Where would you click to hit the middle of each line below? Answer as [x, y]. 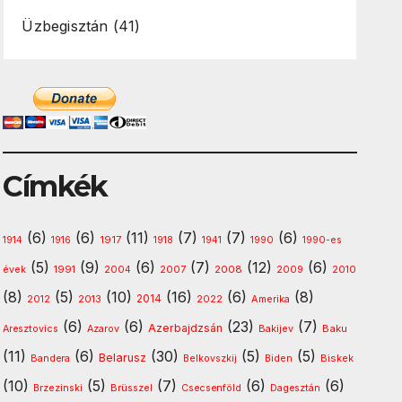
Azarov [104, 329]
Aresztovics [31, 329]
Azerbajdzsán [186, 328]
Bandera [51, 359]
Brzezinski [58, 389]
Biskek [337, 358]
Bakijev [276, 329]
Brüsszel [132, 389]
